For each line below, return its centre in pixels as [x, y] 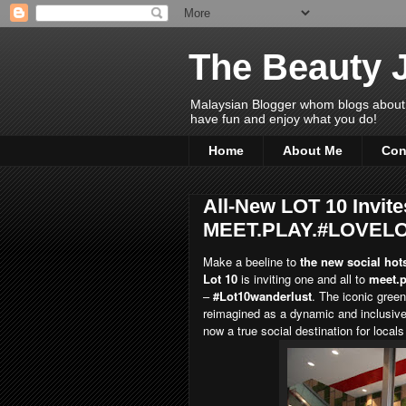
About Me [313, 151]
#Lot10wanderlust [262, 295]
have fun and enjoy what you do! [284, 119]
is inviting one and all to [303, 278]
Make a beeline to [250, 261]
